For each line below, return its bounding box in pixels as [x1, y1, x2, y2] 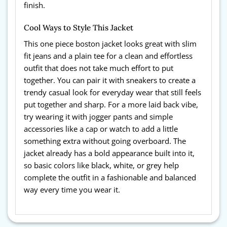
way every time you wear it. [24, 184, 120, 195]
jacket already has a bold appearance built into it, [24, 147, 195, 159]
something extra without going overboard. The [24, 135, 186, 146]
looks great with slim [124, 38, 197, 49]
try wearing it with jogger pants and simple [24, 111, 173, 122]
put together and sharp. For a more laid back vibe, [24, 99, 198, 110]
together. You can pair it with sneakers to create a [24, 74, 196, 86]
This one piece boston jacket [24, 38, 122, 49]
